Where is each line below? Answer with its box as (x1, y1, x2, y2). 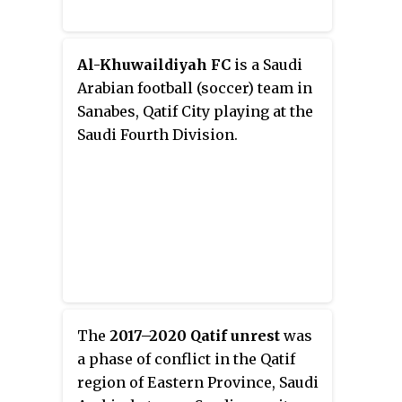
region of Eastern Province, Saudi (77, 373, 319, 392)
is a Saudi (231, 56, 302, 74)
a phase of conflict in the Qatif (77, 350, 295, 369)
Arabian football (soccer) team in (77, 79, 312, 98)
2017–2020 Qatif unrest (109, 327, 280, 345)
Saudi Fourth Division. (77, 126, 238, 144)
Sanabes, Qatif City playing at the (77, 102, 313, 121)
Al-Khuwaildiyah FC (77, 56, 231, 74)
